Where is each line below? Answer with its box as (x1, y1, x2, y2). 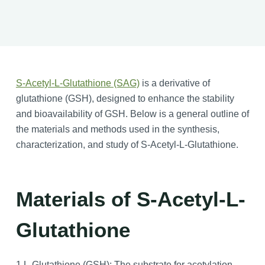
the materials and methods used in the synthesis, (15, 124, 219, 135)
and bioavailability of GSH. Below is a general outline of (15, 109, 249, 119)
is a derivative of (139, 78, 210, 89)
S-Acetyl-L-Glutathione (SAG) (15, 78, 140, 89)
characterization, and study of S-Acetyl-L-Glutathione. (15, 140, 238, 150)
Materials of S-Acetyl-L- (15, 187, 245, 211)
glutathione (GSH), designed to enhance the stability (15, 93, 234, 104)
